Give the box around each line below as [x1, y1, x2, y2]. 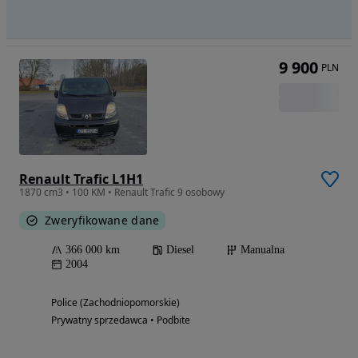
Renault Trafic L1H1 [19, 170, 143, 189]
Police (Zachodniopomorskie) [51, 296, 180, 310]
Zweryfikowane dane [45, 213, 160, 229]
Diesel [166, 244, 194, 257]
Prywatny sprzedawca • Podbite [51, 313, 190, 328]
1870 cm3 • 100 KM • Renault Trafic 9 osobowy [19, 185, 225, 200]
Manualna [241, 244, 284, 257]
